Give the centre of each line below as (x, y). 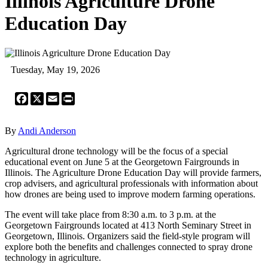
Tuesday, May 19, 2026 (55, 69)
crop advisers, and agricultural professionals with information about (131, 183)
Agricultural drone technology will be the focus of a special (116, 151)
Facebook (47, 96)
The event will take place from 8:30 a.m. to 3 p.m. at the (110, 214)
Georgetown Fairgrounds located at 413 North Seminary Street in (128, 225)
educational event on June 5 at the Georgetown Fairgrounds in (122, 162)
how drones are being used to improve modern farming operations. (130, 194)
